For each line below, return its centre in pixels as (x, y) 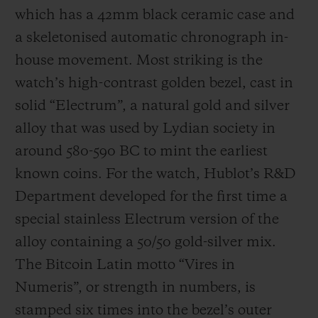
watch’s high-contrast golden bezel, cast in (154, 84)
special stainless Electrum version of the (147, 220)
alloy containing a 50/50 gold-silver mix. (146, 243)
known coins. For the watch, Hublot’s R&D (155, 175)
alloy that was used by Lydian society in (145, 130)
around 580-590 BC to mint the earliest (141, 152)
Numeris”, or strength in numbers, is (135, 289)
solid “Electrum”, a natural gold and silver (152, 107)
